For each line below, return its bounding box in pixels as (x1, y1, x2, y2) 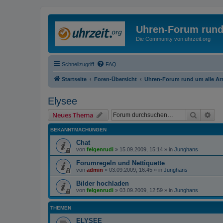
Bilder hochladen (76, 179, 129, 187)
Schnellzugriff (62, 61, 94, 67)
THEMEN (50, 205, 71, 211)
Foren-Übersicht (94, 76, 137, 82)
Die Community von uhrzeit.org (136, 36, 211, 42)
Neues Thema (52, 110, 94, 119)
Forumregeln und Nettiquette (76, 159, 165, 167)
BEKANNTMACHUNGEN (50, 126, 107, 132)
